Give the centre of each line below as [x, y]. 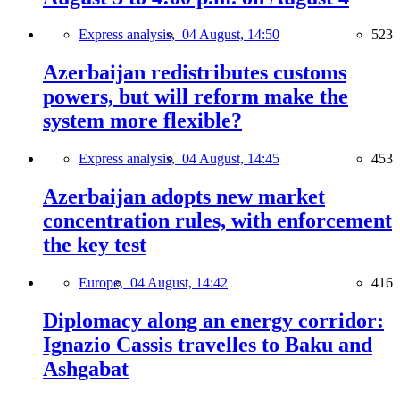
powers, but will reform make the [196, 97]
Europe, [104, 283]
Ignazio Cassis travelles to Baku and [208, 344]
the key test [95, 245]
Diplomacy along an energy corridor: [213, 320]
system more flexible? [142, 121]
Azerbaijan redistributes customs [195, 73]
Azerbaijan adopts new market [184, 197]
